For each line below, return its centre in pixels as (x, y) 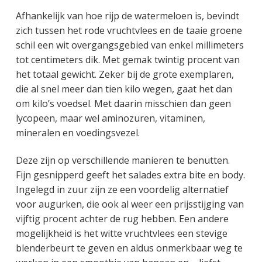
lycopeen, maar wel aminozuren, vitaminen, (110, 118)
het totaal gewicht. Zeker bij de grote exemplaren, (125, 74)
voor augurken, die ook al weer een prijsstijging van (130, 204)
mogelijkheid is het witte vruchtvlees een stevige (121, 234)
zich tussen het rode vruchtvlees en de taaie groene (129, 30)
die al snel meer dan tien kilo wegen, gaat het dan (124, 89)
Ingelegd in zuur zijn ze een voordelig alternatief (122, 190)
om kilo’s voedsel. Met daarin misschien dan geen (123, 103)
